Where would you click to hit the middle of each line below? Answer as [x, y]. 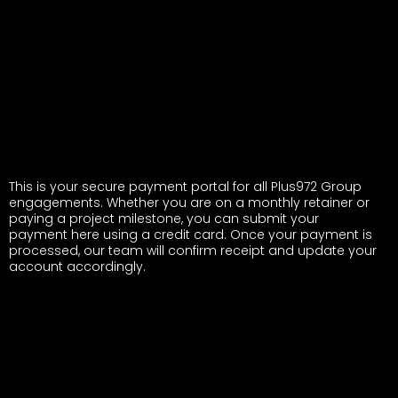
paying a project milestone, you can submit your [164, 219]
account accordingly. [77, 267]
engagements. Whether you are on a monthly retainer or [189, 203]
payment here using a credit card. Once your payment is [191, 235]
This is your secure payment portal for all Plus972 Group [185, 187]
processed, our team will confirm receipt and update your [193, 251]
